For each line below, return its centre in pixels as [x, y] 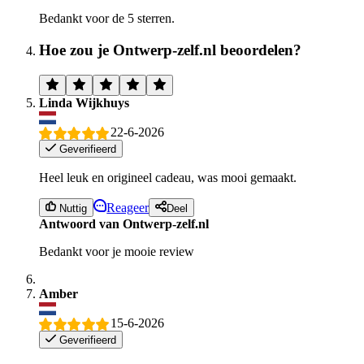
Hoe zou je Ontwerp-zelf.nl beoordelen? [170, 50]
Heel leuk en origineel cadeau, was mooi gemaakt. [168, 178]
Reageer [128, 207]
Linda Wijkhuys [84, 102]
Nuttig [72, 208]
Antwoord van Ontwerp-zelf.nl [124, 223]
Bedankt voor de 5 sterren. [107, 19]
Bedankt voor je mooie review [117, 251]
